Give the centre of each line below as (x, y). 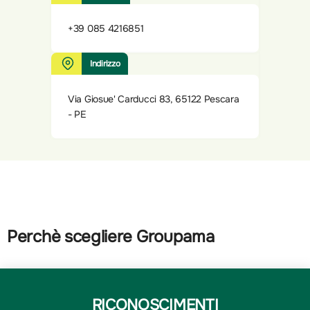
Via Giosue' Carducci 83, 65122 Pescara (154, 99)
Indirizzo (105, 64)
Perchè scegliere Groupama (111, 237)
